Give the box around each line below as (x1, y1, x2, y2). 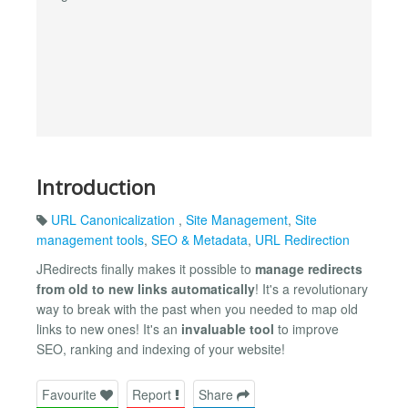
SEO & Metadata (151, 230, 248, 250)
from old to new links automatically (36, 280, 255, 299)
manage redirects (255, 260, 362, 279)
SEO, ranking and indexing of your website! (36, 340, 285, 359)
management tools (36, 230, 144, 250)
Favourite (42, 384, 100, 403)
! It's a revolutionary (255, 280, 368, 299)
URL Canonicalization (51, 210, 178, 229)
